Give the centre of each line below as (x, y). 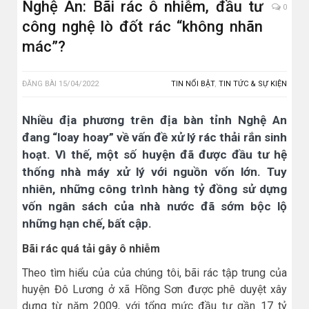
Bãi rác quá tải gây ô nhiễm (91, 249)
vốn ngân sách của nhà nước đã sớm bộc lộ (154, 207)
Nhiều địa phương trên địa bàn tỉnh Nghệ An (154, 120)
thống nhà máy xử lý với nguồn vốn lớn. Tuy (154, 172)
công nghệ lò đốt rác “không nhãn (142, 27)
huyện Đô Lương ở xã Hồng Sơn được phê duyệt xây (154, 290)
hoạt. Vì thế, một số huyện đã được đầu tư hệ (154, 155)
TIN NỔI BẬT (193, 84)
